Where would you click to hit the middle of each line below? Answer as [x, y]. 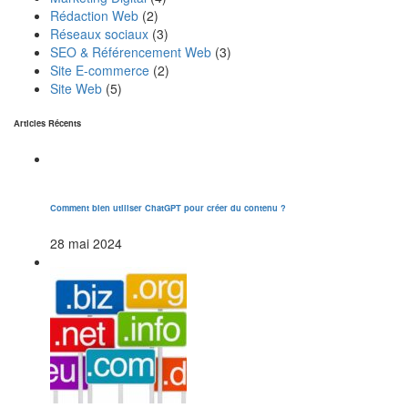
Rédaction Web [94, 16]
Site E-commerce [100, 71]
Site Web [76, 89]
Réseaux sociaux [99, 34]
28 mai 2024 [86, 243]
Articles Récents [47, 123]
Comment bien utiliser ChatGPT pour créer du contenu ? [168, 207]
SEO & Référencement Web [131, 52]
